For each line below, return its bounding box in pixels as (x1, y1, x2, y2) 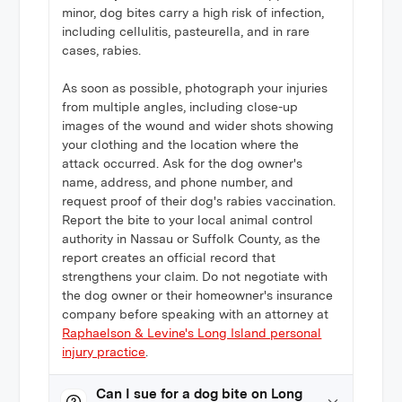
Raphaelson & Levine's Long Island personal (62, 326, 322, 340)
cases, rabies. (62, 43, 142, 57)
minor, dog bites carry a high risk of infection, (62, 5, 325, 20)
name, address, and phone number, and (62, 175, 294, 189)
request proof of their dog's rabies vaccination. (62, 194, 336, 208)
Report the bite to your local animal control (62, 213, 314, 227)
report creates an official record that (62, 250, 276, 265)
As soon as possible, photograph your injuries (62, 81, 328, 95)
